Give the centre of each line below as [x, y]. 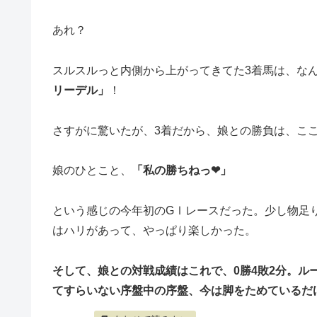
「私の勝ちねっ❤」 [181, 171]
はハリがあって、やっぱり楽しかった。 [154, 231]
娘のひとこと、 [92, 171]
